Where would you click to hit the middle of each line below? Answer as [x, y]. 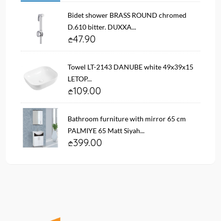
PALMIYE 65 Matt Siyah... [106, 130]
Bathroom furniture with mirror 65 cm [127, 118]
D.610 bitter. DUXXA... [102, 27]
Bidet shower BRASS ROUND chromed [127, 15]
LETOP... [80, 78]
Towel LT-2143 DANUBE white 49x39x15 [130, 67]
